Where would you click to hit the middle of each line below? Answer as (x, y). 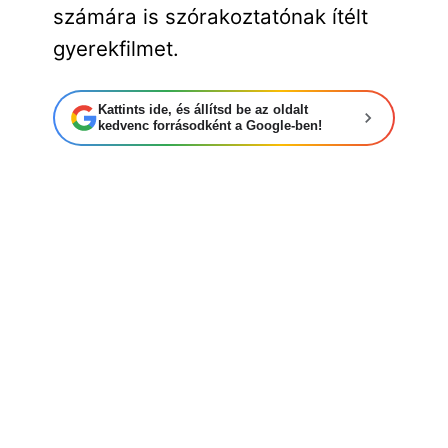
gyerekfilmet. (115, 49)
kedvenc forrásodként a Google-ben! (209, 126)
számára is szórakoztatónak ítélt (210, 17)
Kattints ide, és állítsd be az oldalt (202, 110)
